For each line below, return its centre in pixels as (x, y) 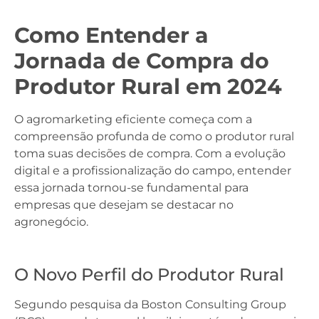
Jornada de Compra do (142, 61)
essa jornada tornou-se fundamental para (131, 188)
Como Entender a (111, 35)
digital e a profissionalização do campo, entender (153, 171)
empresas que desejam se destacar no (124, 205)
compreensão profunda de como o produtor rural (154, 136)
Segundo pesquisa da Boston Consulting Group (150, 304)
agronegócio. (51, 222)
